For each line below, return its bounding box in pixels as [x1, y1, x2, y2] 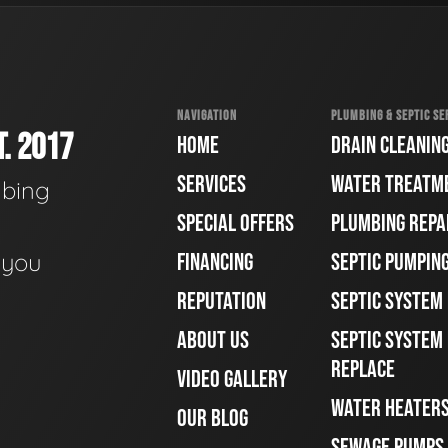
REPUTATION [177, 287, 266, 316]
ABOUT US [177, 326, 249, 355]
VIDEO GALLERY [177, 365, 287, 394]
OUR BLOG [177, 404, 248, 433]
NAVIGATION [177, 106, 237, 124]
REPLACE [330, 355, 395, 384]
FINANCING [177, 248, 253, 277]
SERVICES [177, 170, 246, 199]
